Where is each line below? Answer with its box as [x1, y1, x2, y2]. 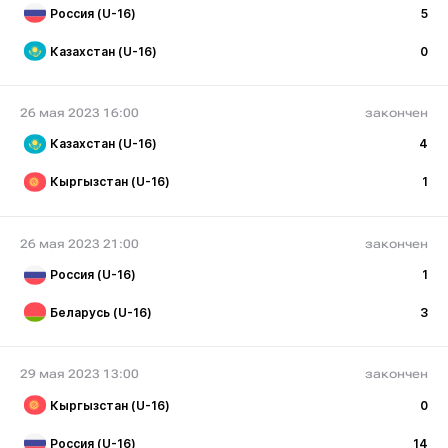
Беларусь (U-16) [50, 304, 153, 320]
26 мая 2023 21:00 [19, 236, 139, 251]
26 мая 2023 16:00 [19, 105, 139, 120]
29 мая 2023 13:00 [19, 367, 139, 382]
